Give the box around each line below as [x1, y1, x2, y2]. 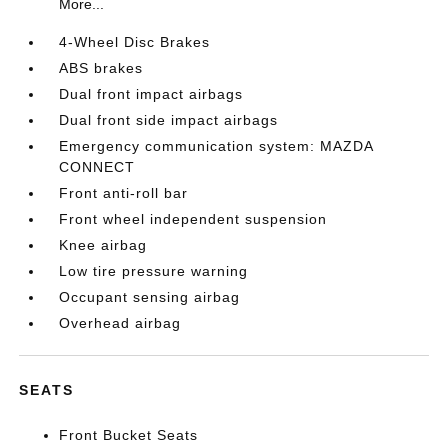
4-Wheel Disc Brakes [59, 34, 211, 51]
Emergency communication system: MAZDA [59, 138, 374, 155]
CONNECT [59, 159, 136, 176]
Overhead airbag [59, 315, 182, 332]
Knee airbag [59, 237, 148, 254]
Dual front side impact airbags [59, 112, 279, 129]
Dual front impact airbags [59, 86, 244, 103]
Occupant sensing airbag [59, 289, 241, 306]
